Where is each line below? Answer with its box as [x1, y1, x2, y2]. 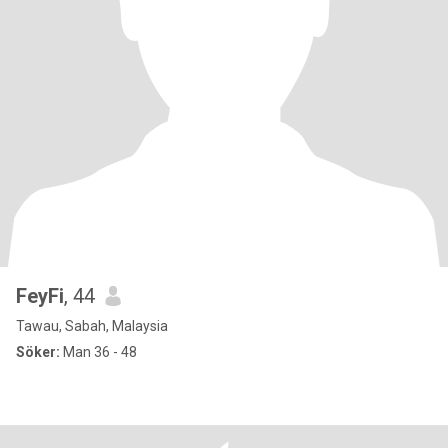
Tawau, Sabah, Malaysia [16, 318, 168, 334]
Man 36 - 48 [60, 344, 137, 360]
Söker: [16, 344, 60, 360]
